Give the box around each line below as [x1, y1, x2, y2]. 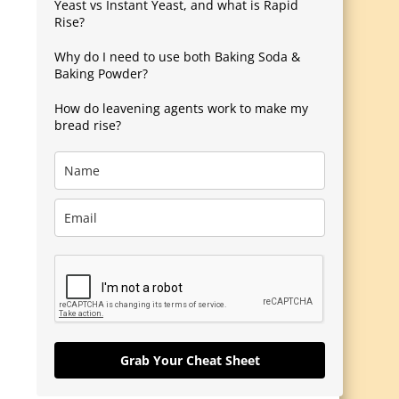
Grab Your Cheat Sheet [119, 352, 260, 370]
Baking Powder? [54, 65, 148, 83]
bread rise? [54, 117, 121, 134]
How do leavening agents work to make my [54, 100, 308, 118]
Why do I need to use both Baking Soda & [54, 48, 300, 66]
